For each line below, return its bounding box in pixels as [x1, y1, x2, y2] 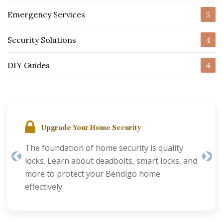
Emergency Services [7, 9, 85, 19]
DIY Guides [7, 60, 50, 70]
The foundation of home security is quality [25, 142, 183, 153]
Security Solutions [7, 34, 76, 45]
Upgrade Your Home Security [41, 122, 141, 132]
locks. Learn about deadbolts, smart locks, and [25, 155, 197, 166]
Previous [16, 157, 46, 167]
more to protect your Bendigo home [25, 168, 160, 179]
